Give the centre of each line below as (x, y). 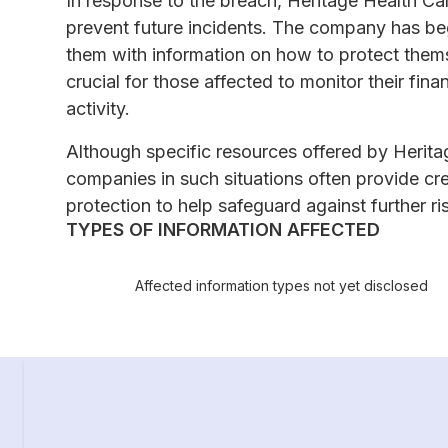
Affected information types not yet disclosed (282, 286)
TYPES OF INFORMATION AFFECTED (223, 230)
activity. (98, 109)
